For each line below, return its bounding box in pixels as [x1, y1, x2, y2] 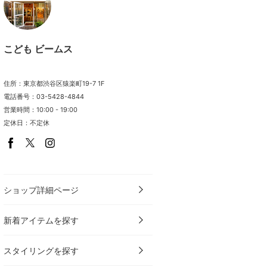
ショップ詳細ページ [4, 185, 79, 195]
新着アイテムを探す [4, 215, 79, 225]
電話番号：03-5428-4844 [4, 92, 84, 101]
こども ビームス [4, 43, 73, 55]
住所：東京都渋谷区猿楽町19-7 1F [4, 79, 104, 88]
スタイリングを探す [4, 246, 79, 256]
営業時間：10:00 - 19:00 [4, 105, 77, 114]
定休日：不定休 [4, 119, 49, 127]
